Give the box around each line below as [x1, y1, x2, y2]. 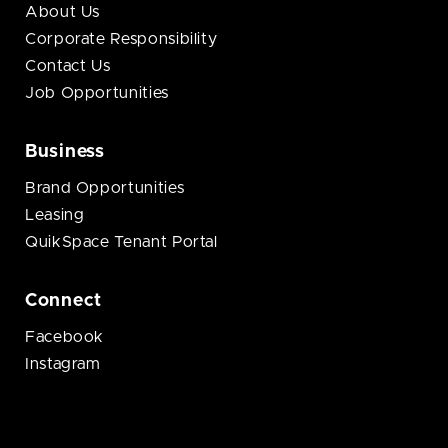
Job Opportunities [25, 85, 169, 102]
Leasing [25, 207, 85, 224]
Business [25, 143, 105, 162]
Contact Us [25, 58, 111, 75]
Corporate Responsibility [25, 31, 218, 48]
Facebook [25, 329, 105, 346]
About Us [25, 4, 101, 21]
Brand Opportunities [25, 180, 185, 197]
